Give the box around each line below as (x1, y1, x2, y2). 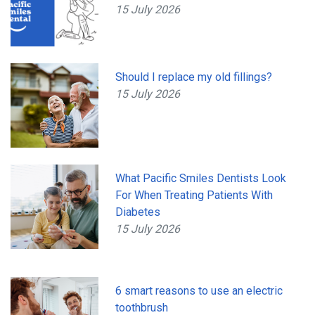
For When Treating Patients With (115, 188, 274, 202)
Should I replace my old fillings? (115, 70, 273, 84)
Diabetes (115, 205, 161, 219)
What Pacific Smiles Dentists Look (115, 171, 287, 185)
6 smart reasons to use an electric (115, 283, 283, 297)
